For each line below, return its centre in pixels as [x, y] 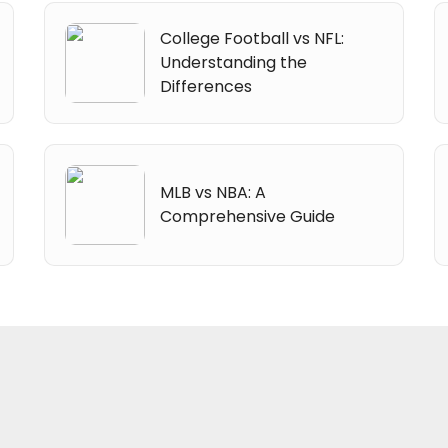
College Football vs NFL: [252, 38]
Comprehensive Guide [248, 216]
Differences [206, 86]
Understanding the [234, 62]
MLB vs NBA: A [213, 192]
